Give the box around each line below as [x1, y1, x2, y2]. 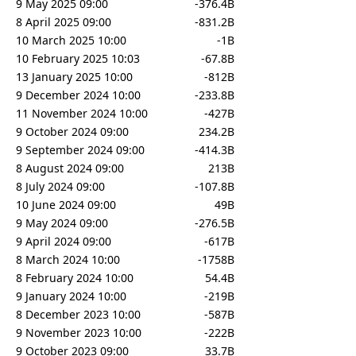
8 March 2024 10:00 [16, 251, 120, 267]
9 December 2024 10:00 [16, 87, 141, 103]
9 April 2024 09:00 [16, 233, 111, 249]
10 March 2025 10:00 [16, 32, 126, 48]
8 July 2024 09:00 [16, 178, 105, 194]
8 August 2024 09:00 [16, 160, 124, 176]
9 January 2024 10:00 [16, 288, 126, 304]
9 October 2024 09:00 [16, 123, 129, 139]
